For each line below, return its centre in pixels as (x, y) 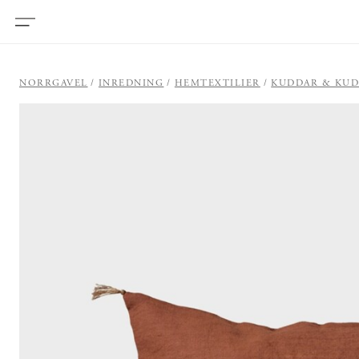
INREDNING (131, 83)
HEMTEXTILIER (217, 83)
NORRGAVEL (54, 83)
